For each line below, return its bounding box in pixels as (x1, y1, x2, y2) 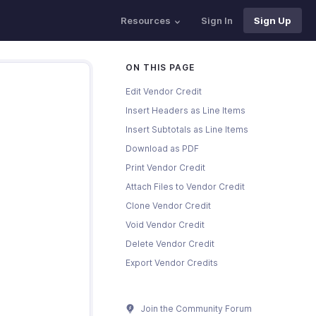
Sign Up (254, 15, 291, 26)
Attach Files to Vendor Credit (126, 181, 245, 192)
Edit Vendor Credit (126, 86, 202, 97)
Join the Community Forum (139, 303, 252, 314)
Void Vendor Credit (126, 219, 205, 230)
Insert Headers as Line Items (126, 105, 245, 116)
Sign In (201, 15, 233, 26)
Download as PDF (126, 143, 199, 154)
